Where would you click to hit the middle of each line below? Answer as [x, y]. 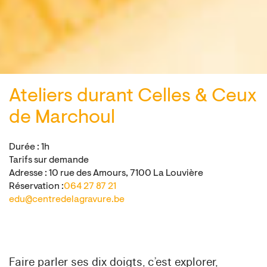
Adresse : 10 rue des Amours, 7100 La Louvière [106, 173]
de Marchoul [62, 118]
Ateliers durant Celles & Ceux [133, 96]
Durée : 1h [29, 147]
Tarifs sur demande [49, 160]
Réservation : [36, 186]
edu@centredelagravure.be [67, 199]
